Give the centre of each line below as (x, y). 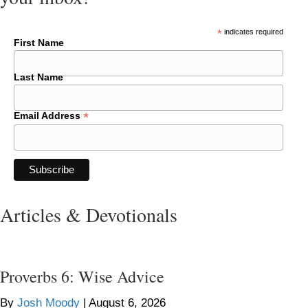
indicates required (252, 32)
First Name (39, 43)
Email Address (48, 116)
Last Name (38, 77)
